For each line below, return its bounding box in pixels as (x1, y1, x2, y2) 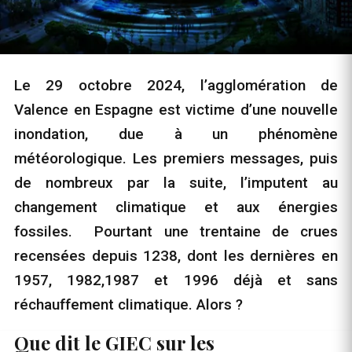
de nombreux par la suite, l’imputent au (14, 174, 338, 192)
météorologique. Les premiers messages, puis (14, 149, 338, 167)
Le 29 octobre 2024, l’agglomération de (14, 76, 338, 94)
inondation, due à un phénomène (14, 125, 338, 143)
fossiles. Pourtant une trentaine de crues (14, 222, 338, 240)
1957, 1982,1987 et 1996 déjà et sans (14, 271, 338, 289)
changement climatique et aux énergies (14, 198, 338, 216)
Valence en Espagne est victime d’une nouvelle (14, 101, 338, 119)
